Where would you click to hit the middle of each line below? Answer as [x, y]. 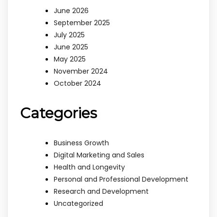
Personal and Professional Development [121, 179]
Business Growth [81, 143]
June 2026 [71, 11]
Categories [58, 113]
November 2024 [81, 71]
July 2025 [69, 35]
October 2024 [77, 84]
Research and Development [101, 192]
